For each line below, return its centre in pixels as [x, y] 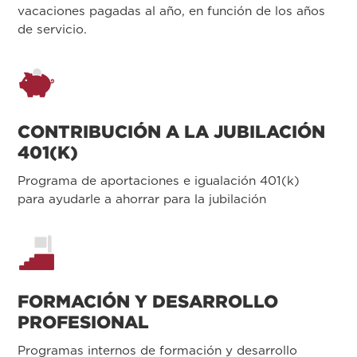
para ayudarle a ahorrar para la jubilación [142, 198]
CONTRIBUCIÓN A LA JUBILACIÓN [171, 131]
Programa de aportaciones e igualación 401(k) [159, 180]
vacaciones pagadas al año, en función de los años [171, 10]
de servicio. [52, 29]
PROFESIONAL [83, 322]
